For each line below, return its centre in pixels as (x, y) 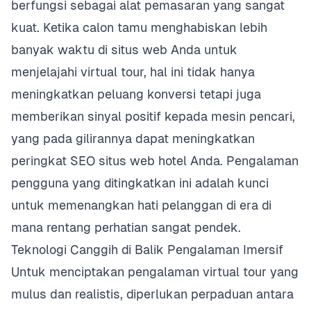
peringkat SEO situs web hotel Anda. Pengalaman (155, 161)
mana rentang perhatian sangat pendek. (126, 227)
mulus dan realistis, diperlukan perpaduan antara (152, 294)
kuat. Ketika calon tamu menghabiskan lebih (139, 27)
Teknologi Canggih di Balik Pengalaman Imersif (147, 250)
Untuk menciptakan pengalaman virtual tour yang (155, 272)
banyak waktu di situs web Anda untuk (124, 50)
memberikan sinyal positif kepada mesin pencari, (153, 116)
